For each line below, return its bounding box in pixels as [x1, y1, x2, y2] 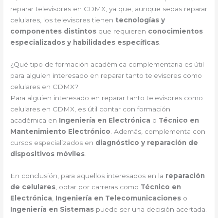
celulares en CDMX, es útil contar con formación [10, 105, 171, 113]
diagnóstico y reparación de [95, 139, 199, 147]
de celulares [10, 183, 56, 191]
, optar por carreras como [55, 183, 141, 191]
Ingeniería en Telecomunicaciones [55, 194, 182, 202]
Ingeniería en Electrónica [59, 116, 151, 125]
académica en [10, 116, 59, 125]
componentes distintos [10, 27, 97, 36]
